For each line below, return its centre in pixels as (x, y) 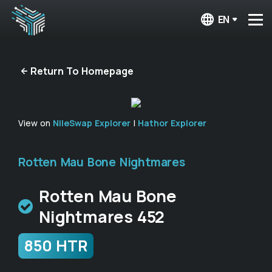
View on (36, 123)
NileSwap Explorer (92, 123)
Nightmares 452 (102, 216)
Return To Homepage (82, 71)
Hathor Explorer (172, 123)
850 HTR (56, 246)
